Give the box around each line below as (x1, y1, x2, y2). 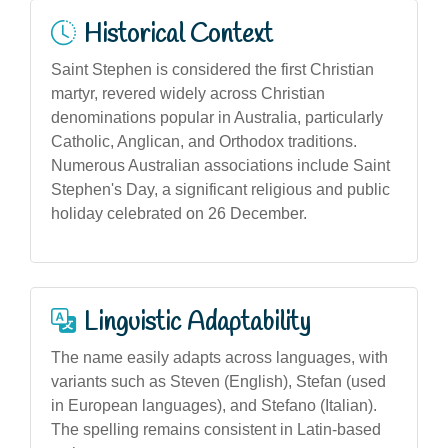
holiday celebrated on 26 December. (51, 204, 307, 222)
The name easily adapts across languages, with (51, 348, 388, 366)
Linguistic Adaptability (84, 305, 310, 340)
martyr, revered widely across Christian (51, 84, 325, 102)
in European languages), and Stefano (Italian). (51, 396, 377, 414)
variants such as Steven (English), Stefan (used (51, 372, 386, 390)
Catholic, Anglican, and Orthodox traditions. (51, 132, 357, 150)
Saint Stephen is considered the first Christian (51, 60, 374, 78)
